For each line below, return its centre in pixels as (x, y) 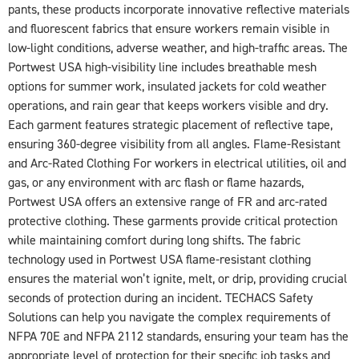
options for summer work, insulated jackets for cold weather (167, 86)
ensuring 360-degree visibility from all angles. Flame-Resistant (174, 144)
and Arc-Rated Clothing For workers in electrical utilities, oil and (177, 163)
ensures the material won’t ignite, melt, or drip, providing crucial (177, 278)
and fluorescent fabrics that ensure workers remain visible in (169, 28)
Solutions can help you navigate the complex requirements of (169, 317)
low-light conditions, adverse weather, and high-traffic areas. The (178, 48)
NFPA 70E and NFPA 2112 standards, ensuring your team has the (178, 336)
